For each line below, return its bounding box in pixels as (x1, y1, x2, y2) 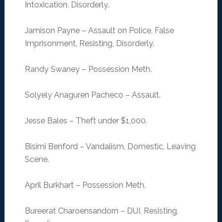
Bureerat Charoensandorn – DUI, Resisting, (24, 206, 178, 216)
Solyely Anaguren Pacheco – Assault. (24, 90, 161, 100)
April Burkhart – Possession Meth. (24, 180, 146, 190)
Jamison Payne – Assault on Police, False (24, 26, 174, 36)
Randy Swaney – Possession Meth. (24, 64, 152, 74)
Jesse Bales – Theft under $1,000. (24, 116, 147, 126)
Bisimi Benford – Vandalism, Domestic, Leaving (24, 142, 196, 152)
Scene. (24, 155, 49, 165)
